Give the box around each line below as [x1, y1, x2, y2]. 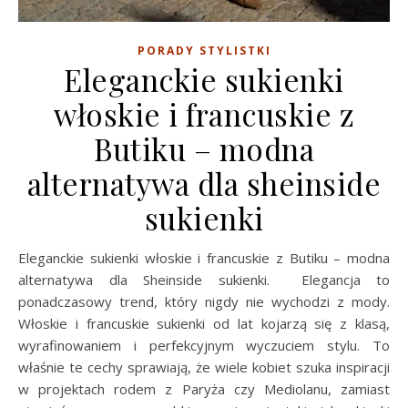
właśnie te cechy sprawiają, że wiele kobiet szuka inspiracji [18, 357, 390, 376]
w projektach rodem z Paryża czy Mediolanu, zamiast [18, 379, 390, 398]
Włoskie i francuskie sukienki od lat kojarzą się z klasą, [18, 313, 390, 332]
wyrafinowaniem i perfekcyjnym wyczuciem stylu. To [18, 335, 390, 354]
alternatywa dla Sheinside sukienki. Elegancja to [18, 270, 390, 289]
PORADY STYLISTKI [137, 42, 271, 58]
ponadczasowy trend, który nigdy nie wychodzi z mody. [18, 291, 390, 311]
